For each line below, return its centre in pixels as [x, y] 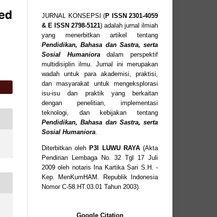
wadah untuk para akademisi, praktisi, [100, 74]
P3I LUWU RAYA [115, 148]
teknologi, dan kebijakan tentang [100, 112]
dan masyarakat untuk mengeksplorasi [100, 83]
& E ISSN [56, 25]
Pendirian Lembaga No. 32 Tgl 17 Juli [100, 157]
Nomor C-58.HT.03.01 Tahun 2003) [90, 186]
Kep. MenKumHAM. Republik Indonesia [100, 177]
